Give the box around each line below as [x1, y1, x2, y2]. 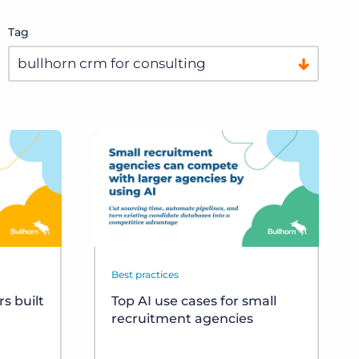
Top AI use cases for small [111, 293, 276, 309]
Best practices [111, 268, 179, 281]
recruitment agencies [111, 311, 253, 327]
